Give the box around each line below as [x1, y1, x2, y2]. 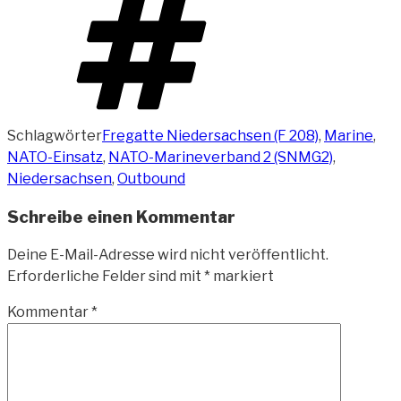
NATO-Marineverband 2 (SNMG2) [108, 148, 333, 166]
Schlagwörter [7, 126, 102, 144]
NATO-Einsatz [7, 148, 103, 166]
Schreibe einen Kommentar [7, 206, 235, 227]
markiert [210, 268, 274, 286]
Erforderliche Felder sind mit [7, 268, 204, 286]
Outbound [117, 169, 185, 187]
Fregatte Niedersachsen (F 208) [102, 126, 319, 144]
